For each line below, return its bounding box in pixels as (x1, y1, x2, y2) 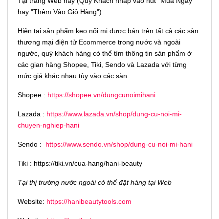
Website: (18, 197, 46, 206)
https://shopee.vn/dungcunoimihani (47, 91, 155, 99)
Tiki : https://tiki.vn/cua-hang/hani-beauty (18, 159, 142, 168)
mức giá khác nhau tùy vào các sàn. (18, 72, 129, 80)
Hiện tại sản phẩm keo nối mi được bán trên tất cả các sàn (18, 27, 198, 35)
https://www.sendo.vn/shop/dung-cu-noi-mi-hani (45, 140, 193, 149)
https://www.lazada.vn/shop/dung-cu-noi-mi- (46, 110, 182, 118)
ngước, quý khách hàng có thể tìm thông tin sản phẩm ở (18, 49, 192, 58)
